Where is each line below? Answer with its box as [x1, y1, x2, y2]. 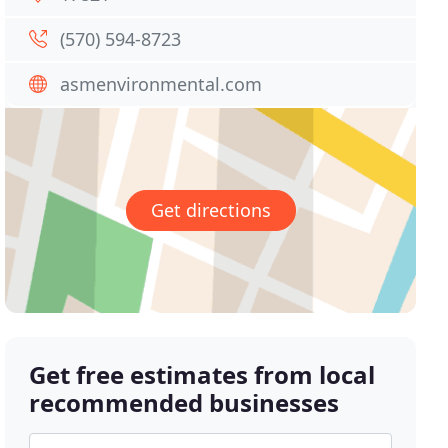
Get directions [150, 198, 271, 223]
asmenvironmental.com [60, 72, 263, 96]
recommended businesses [29, 386, 340, 420]
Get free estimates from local [29, 358, 376, 392]
